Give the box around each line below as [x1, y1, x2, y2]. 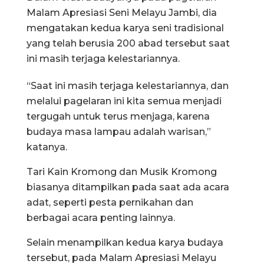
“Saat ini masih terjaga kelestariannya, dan [27, 80, 229, 91]
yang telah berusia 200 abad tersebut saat [27, 37, 230, 49]
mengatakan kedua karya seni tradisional [27, 22, 224, 34]
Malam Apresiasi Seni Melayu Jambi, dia [27, 6, 217, 18]
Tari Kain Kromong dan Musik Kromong [27, 166, 217, 177]
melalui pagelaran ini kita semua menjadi [27, 95, 222, 107]
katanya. [27, 141, 67, 153]
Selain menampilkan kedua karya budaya [27, 236, 223, 248]
